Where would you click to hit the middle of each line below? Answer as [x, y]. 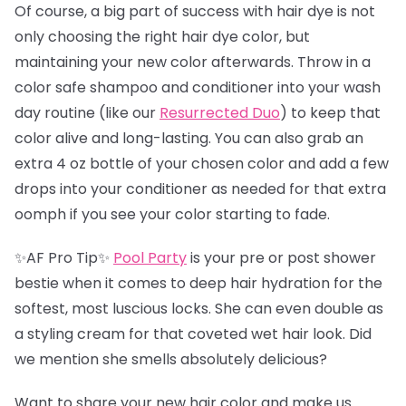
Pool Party [150, 257]
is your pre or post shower [281, 257]
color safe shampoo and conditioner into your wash [198, 87]
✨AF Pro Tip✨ [64, 257]
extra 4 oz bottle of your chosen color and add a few [202, 163]
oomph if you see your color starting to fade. [174, 214]
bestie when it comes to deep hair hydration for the [198, 283]
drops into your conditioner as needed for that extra [200, 188]
